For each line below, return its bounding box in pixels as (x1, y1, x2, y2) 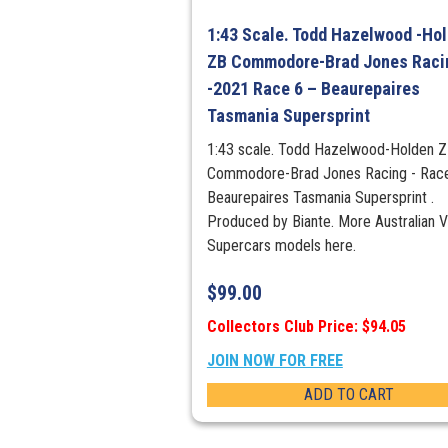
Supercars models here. (206, 236, 356, 256)
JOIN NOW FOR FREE (206, 351, 343, 371)
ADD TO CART (303, 385, 394, 405)
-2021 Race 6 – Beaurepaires (206, 78, 420, 100)
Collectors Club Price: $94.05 (206, 317, 406, 337)
